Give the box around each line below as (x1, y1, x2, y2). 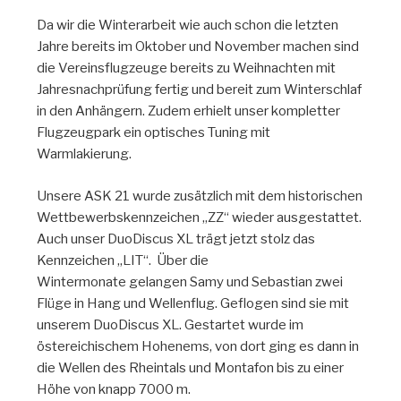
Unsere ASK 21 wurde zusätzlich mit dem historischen (37, 187, 363, 204)
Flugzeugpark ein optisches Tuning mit (37, 124, 271, 141)
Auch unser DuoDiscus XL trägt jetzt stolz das (37, 230, 316, 247)
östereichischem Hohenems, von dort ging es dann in (37, 337, 360, 354)
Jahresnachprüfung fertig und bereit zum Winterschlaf (37, 81, 363, 98)
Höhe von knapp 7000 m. (37, 380, 192, 397)
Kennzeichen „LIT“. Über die (37, 252, 209, 269)
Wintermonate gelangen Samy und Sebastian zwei (37, 273, 344, 290)
